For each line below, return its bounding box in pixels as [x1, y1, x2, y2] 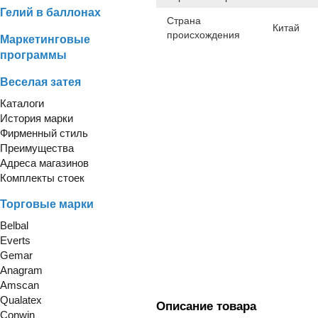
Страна [167, 14, 201, 26]
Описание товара [156, 299, 256, 313]
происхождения [167, 28, 240, 40]
